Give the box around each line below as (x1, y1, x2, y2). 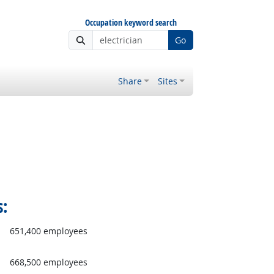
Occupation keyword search (84, 17, 177, 28)
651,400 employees (9, 224, 87, 237)
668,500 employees (9, 256, 87, 268)
